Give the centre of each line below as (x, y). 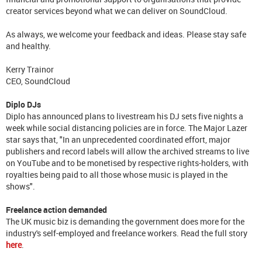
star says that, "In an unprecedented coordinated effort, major (118, 139)
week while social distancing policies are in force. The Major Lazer (127, 127)
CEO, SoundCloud (38, 81)
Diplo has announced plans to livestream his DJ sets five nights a (125, 116)
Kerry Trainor (30, 69)
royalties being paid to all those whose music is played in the (117, 174)
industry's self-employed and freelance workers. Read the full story (127, 233)
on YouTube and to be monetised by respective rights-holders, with (127, 163)
